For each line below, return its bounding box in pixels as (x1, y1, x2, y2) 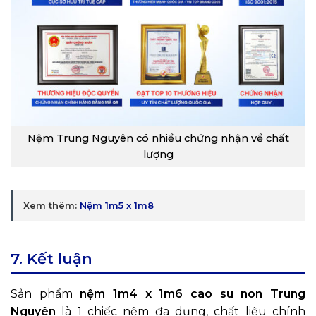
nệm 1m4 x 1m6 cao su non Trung (80, 286, 306, 300)
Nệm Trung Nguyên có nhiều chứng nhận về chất (27, 132, 289, 145)
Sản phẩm (11, 286, 80, 300)
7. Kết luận (11, 249, 92, 267)
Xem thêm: (23, 199, 80, 211)
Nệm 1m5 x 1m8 (80, 199, 154, 211)
